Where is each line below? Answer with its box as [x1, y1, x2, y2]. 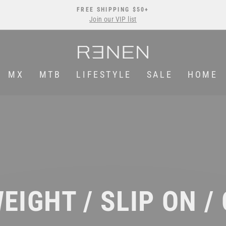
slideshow [116, 32, 150, 42]
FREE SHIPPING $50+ [77, 6, 149, 13]
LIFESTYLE [76, 69, 132, 80]
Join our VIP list [89, 15, 137, 23]
